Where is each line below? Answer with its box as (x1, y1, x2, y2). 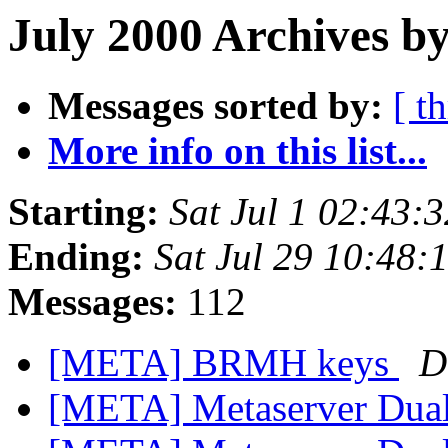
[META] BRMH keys (48, 341, 399, 385)
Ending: (8, 235, 144, 279)
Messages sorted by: (48, 84, 383, 128)
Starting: (8, 190, 159, 234)
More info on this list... (48, 129, 427, 173)
